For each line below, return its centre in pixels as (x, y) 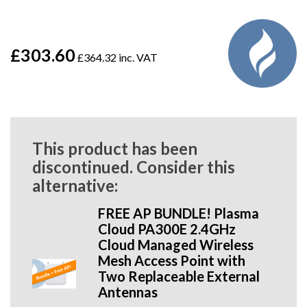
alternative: (75, 186)
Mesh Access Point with (172, 261)
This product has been (115, 149)
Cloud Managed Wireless (176, 245)
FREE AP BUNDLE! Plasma (179, 213)
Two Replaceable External (179, 277)
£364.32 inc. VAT (116, 57)
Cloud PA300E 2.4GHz (167, 229)
